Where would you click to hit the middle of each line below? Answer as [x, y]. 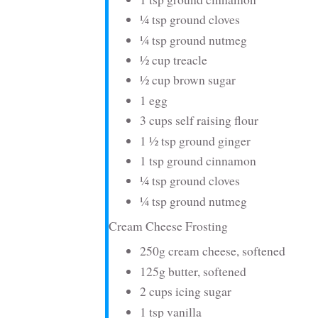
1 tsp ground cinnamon [198, 160]
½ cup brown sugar [188, 80]
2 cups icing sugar [186, 291]
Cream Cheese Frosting [168, 225]
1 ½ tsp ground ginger [195, 140]
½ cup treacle [174, 60]
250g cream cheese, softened [213, 251]
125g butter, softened [193, 271]
